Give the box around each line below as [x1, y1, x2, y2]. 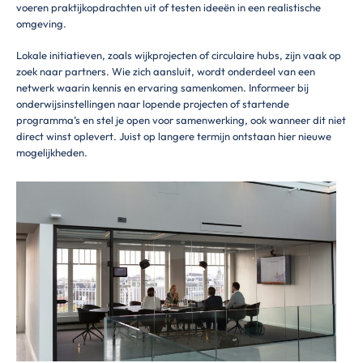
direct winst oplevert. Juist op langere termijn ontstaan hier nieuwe [16, 130, 331, 143]
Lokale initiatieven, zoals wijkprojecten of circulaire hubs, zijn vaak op [16, 49, 341, 62]
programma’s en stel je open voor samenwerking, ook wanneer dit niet [16, 113, 346, 127]
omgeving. [16, 16, 66, 30]
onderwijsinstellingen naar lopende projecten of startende [16, 97, 289, 111]
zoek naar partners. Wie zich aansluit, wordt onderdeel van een [16, 65, 315, 79]
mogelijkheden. [16, 146, 88, 160]
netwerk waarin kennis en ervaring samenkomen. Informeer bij [16, 81, 309, 95]
